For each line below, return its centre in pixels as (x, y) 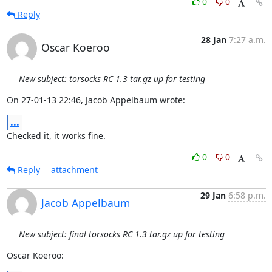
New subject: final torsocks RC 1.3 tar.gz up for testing (121, 234)
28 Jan (213, 40)
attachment (74, 170)
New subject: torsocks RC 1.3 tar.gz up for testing (112, 79)
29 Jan (213, 195)
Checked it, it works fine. (56, 136)
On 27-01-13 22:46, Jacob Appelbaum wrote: (96, 100)
